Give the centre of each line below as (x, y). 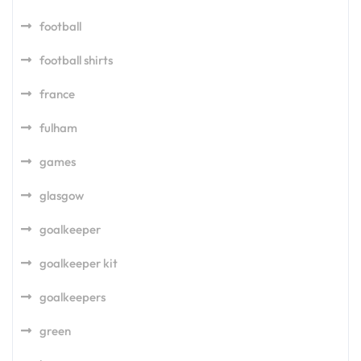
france (57, 94)
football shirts (76, 60)
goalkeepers (73, 297)
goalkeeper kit (79, 263)
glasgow (62, 195)
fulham (58, 128)
